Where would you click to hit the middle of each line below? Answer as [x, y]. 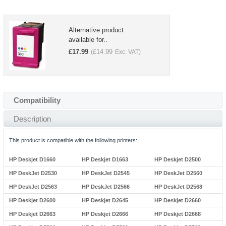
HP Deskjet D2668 [178, 214]
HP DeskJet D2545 [105, 173]
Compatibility [37, 100]
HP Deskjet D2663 [32, 214]
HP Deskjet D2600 [32, 200]
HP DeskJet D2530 [33, 173]
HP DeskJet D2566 [105, 187]
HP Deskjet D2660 [178, 200]
